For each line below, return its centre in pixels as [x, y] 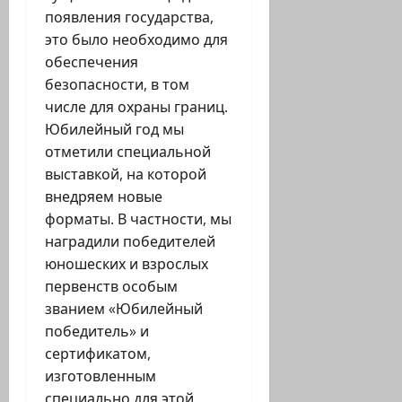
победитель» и [97, 332]
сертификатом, [98, 354]
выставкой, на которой [126, 175]
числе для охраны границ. [136, 107]
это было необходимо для [136, 40]
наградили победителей [130, 242]
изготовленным [100, 376]
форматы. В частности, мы [138, 219]
